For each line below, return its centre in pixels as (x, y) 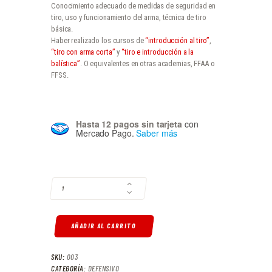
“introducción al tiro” (177, 40)
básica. (62, 29)
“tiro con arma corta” (83, 52)
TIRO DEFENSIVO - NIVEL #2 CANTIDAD (113, 167)
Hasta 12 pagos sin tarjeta (129, 124)
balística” (66, 63)
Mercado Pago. (105, 133)
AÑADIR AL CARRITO (104, 226)
